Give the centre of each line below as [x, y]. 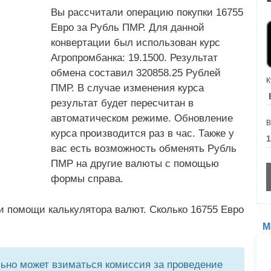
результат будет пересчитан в [122, 103]
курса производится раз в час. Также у [142, 133]
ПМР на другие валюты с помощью [135, 164]
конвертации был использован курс [135, 43]
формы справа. [87, 179]
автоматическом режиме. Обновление [142, 118]
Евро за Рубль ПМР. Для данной [128, 28]
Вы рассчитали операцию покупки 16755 [147, 12]
